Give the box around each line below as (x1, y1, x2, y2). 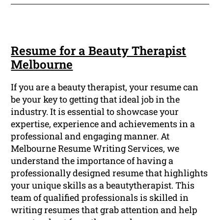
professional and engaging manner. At (11, 130, 170, 142)
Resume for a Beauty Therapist (11, 43, 187, 59)
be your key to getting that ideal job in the (11, 93, 180, 106)
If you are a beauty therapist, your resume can (11, 81, 199, 93)
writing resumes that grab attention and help (11, 204, 198, 216)
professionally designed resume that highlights (11, 167, 208, 179)
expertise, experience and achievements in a (11, 118, 195, 130)
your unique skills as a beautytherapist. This (11, 179, 195, 192)
